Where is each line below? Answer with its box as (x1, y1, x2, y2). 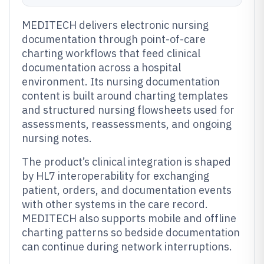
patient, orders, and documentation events (22, 183, 232, 197)
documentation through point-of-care (22, 32, 206, 46)
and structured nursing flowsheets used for (22, 103, 235, 117)
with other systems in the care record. (22, 197, 208, 211)
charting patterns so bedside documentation (22, 226, 240, 239)
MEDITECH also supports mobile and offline (22, 212, 236, 225)
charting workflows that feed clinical (22, 47, 200, 60)
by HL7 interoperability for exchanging (22, 169, 209, 183)
